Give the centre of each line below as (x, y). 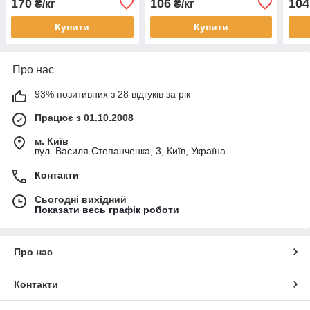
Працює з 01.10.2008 (84, 118)
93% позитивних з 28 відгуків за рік (112, 94)
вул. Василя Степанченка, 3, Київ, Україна (130, 151)
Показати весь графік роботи (107, 210)
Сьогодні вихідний (81, 200)
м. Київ (52, 142)
